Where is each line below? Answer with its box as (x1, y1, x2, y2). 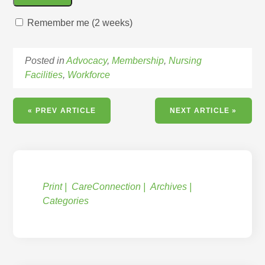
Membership (112, 56, 164, 66)
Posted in (25, 56, 67, 66)
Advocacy (66, 56, 108, 66)
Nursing (169, 56, 202, 66)
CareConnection (72, 182, 141, 192)
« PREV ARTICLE (28, 106, 96, 115)
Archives (150, 182, 188, 192)
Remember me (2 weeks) (25, 18, 133, 28)
